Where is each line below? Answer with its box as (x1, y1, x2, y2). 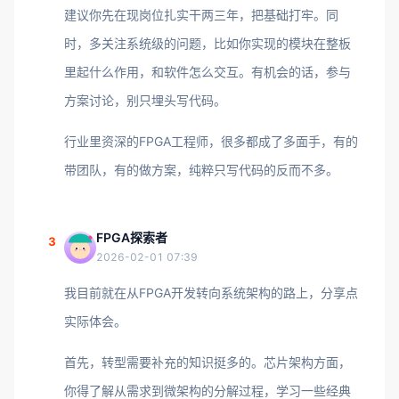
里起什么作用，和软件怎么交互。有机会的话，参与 (64, 64, 351, 79)
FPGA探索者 (96, 230, 167, 245)
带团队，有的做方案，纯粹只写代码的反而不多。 (64, 162, 338, 177)
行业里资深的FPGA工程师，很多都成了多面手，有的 (64, 134, 358, 149)
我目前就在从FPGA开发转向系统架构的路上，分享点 (64, 285, 358, 300)
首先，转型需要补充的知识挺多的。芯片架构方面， (64, 354, 351, 370)
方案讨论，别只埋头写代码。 (64, 93, 226, 108)
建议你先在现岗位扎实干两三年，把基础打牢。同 (64, 7, 338, 22)
